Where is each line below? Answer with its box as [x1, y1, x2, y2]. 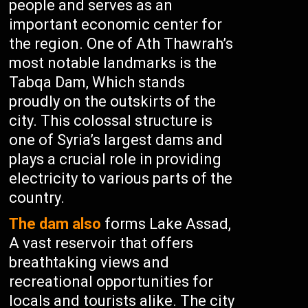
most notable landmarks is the [9, 54, 217, 71]
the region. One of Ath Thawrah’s [9, 35, 234, 52]
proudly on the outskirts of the [9, 93, 217, 110]
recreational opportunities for [9, 273, 214, 290]
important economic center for [9, 16, 223, 33]
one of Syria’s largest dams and [9, 131, 223, 148]
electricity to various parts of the [9, 170, 233, 187]
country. [9, 189, 65, 206]
